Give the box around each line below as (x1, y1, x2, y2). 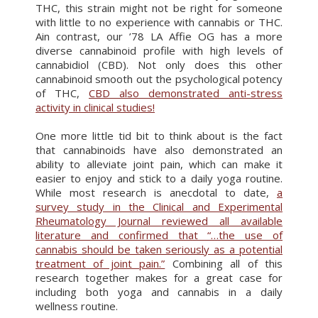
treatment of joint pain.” (35, 256, 165, 270)
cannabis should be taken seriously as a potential (35, 242, 283, 256)
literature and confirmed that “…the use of (35, 228, 283, 242)
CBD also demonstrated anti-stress (89, 86, 283, 100)
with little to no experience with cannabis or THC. (35, 15, 283, 29)
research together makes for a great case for (35, 270, 283, 285)
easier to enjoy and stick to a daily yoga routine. (35, 171, 283, 185)
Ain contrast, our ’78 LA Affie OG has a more (35, 29, 283, 43)
